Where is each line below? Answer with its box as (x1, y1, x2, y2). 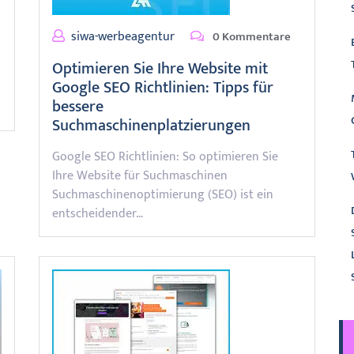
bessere (52, 93, 104, 120)
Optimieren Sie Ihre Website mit (52, 55, 268, 82)
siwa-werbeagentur (71, 26, 175, 47)
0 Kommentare (210, 27, 291, 47)
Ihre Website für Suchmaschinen (52, 165, 228, 186)
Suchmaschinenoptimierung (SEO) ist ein (52, 184, 273, 205)
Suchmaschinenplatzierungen (52, 112, 250, 139)
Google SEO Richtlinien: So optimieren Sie (52, 146, 278, 168)
